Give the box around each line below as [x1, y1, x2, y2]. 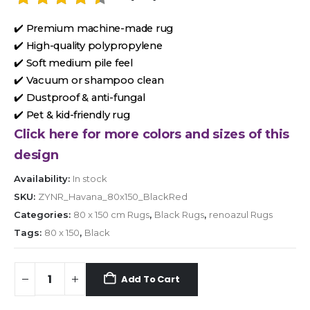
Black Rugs [154, 209, 204, 221]
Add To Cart [120, 272, 180, 286]
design [14, 147, 59, 163]
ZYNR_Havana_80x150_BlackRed [38, 191, 188, 203]
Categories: [14, 209, 73, 221]
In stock [73, 173, 107, 185]
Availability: [14, 173, 73, 185]
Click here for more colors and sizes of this [14, 127, 290, 143]
